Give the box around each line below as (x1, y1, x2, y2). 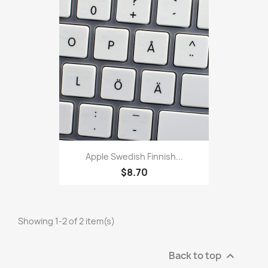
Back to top (169, 248, 223, 262)
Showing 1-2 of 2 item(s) (18, 215, 115, 227)
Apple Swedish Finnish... (85, 150, 183, 162)
